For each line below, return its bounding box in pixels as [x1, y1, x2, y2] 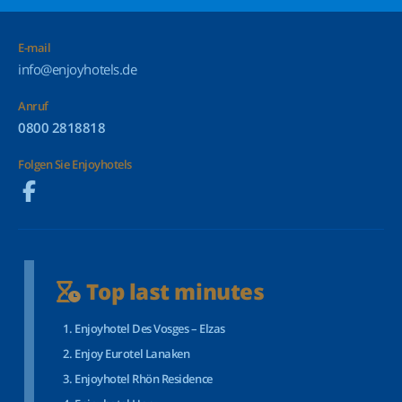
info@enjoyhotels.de [18, 60, 137, 78]
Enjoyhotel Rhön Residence [74, 371, 213, 387]
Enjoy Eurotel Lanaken [74, 345, 190, 362]
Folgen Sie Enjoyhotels [18, 156, 132, 172]
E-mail [18, 39, 51, 56]
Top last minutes [81, 276, 265, 306]
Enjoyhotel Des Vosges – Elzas [74, 320, 225, 336]
